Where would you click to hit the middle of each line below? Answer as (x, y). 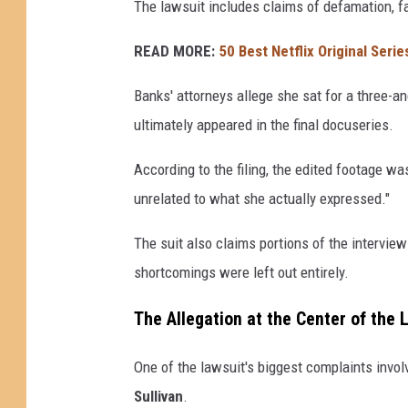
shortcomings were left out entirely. (241, 272)
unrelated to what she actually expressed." (262, 198)
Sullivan (158, 396)
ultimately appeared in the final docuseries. (264, 124)
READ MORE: (174, 51)
